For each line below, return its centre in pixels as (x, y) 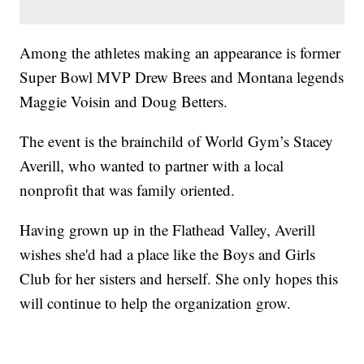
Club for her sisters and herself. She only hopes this (179, 278)
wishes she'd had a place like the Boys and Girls (168, 253)
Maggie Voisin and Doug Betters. (124, 101)
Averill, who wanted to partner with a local (152, 165)
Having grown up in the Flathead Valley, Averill (168, 229)
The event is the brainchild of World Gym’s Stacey (177, 141)
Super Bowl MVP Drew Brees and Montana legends (182, 76)
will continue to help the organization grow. (156, 302)
